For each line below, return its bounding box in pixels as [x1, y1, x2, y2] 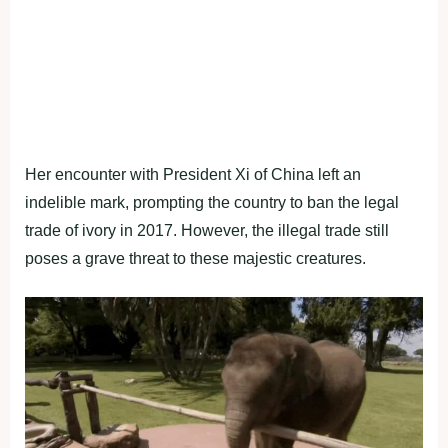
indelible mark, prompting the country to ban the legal [25, 193, 399, 211]
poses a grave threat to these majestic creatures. [25, 249, 366, 267]
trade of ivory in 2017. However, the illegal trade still [25, 221, 389, 239]
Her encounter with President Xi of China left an [25, 165, 361, 183]
